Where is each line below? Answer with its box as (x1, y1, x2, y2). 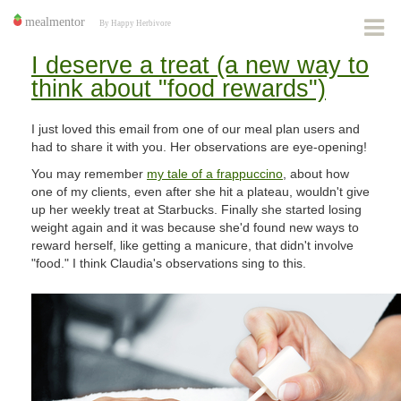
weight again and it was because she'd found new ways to (31, 220, 359, 235)
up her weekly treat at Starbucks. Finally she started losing (31, 202, 362, 217)
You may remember (31, 166, 147, 181)
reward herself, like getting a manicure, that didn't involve (31, 238, 354, 252)
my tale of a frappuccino (147, 166, 283, 181)
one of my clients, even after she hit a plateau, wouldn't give (31, 184, 370, 199)
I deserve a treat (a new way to (31, 52, 369, 79)
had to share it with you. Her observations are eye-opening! (31, 140, 367, 154)
